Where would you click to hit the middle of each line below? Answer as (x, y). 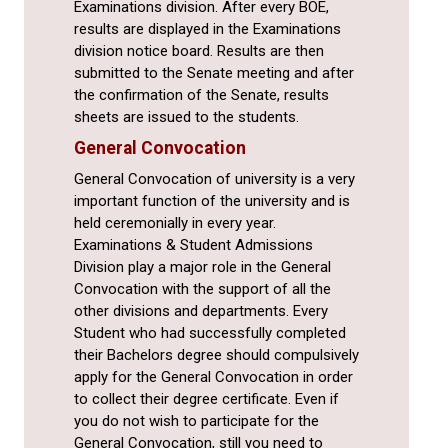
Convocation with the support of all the (202, 289)
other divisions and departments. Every (201, 311)
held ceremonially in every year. (175, 223)
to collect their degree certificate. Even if (206, 399)
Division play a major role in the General (202, 267)
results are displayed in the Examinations (207, 29)
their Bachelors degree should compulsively (216, 355)
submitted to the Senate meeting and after (214, 73)
